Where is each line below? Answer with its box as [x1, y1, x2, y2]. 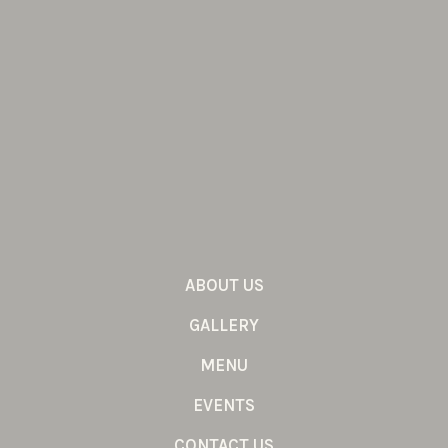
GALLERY [189, 314, 259, 335]
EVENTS [193, 394, 255, 415]
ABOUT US [184, 274, 264, 295]
